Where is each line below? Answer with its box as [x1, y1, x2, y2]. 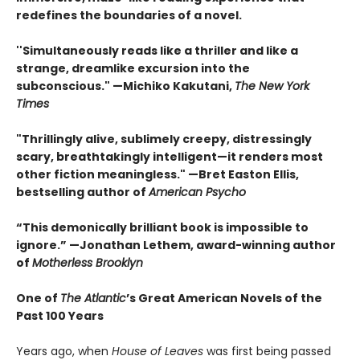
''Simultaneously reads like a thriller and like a [16, 43, 298, 59]
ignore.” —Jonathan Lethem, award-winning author [16, 237, 336, 254]
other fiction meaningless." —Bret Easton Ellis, [16, 166, 299, 183]
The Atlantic [60, 290, 126, 307]
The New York [235, 78, 309, 95]
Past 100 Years [16, 308, 104, 325]
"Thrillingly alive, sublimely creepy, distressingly [16, 131, 312, 148]
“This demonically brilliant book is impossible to [16, 219, 309, 236]
